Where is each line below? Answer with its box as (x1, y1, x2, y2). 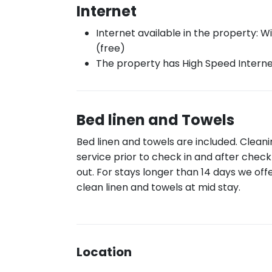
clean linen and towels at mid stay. (76, 180, 240, 194)
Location (76, 243, 132, 260)
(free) (96, 41, 125, 55)
